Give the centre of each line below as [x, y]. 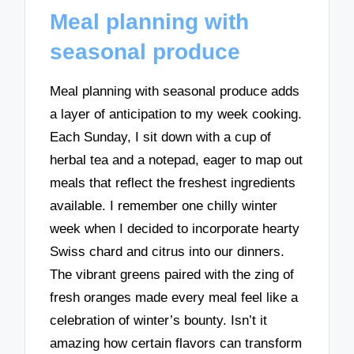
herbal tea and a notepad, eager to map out [177, 160]
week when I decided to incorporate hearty [175, 228]
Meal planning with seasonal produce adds [175, 91]
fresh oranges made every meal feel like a [174, 297]
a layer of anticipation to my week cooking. [176, 114]
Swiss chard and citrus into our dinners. [168, 251]
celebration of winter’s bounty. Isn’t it [159, 320]
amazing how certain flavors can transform [176, 343]
